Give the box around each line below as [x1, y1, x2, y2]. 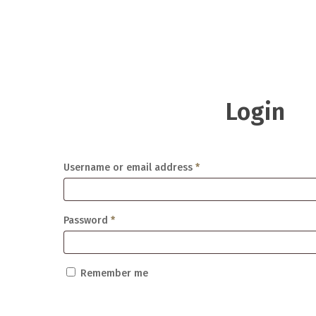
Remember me [80, 267, 148, 279]
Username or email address [63, 161, 195, 174]
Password [63, 214, 111, 226]
